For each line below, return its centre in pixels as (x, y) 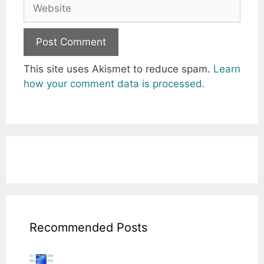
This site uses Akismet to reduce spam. (118, 69)
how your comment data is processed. (114, 84)
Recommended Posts (88, 227)
